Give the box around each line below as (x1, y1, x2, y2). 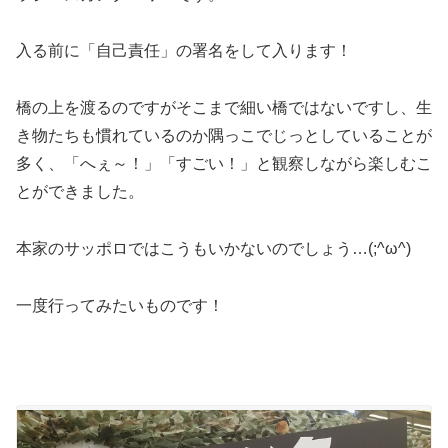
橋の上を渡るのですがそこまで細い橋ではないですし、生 (16, 99, 432, 117)
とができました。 (16, 183, 144, 201)
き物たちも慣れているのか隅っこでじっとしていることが (16, 127, 432, 145)
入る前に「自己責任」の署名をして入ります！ (16, 42, 352, 60)
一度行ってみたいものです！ (16, 296, 224, 314)
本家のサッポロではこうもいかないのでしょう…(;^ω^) (16, 239, 411, 257)
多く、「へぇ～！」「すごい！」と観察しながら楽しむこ (16, 155, 432, 173)
